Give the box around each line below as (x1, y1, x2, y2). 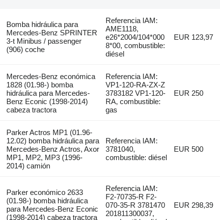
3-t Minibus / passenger (6, 37, 82, 46)
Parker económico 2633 (6, 188, 83, 197)
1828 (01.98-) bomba (6, 81, 73, 89)
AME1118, (106, 25, 139, 33)
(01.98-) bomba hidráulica (6, 196, 88, 205)
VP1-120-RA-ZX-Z (106, 81, 165, 89)
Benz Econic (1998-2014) (6, 97, 88, 106)
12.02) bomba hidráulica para (6, 137, 99, 145)
